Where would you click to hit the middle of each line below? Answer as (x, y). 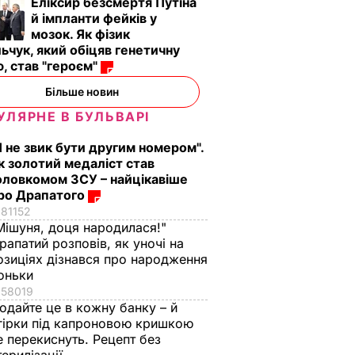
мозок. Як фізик (80, 34)
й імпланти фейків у (94, 18)
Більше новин (82, 92)
